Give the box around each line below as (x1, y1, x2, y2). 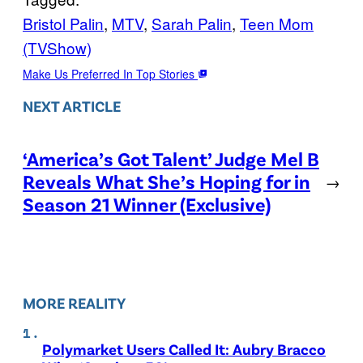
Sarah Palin (152, 11, 232, 34)
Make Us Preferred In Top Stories (23, 65, 198, 82)
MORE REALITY (23, 293, 126, 313)
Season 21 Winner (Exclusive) (23, 191, 271, 216)
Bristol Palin (23, 11, 104, 34)
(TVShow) (23, 36, 92, 58)
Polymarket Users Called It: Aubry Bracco (42, 340, 326, 359)
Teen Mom (240, 11, 314, 34)
